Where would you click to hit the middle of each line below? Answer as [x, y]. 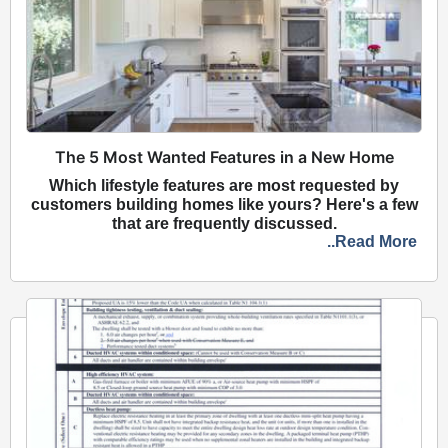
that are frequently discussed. [224, 223]
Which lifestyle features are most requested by [224, 185]
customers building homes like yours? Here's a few [224, 204]
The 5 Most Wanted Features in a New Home [224, 156]
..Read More [372, 241]
